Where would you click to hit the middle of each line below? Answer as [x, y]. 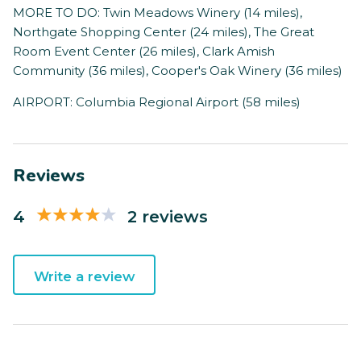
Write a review [84, 277]
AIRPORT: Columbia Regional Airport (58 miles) [157, 102]
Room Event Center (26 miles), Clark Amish [144, 52]
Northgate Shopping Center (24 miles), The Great [164, 32]
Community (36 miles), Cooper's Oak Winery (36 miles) [178, 71]
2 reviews [168, 216]
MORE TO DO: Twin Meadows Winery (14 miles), [158, 13]
